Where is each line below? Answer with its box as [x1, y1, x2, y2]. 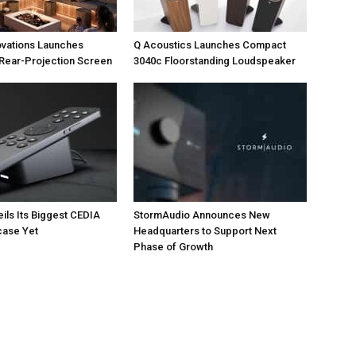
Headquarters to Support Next [133, 224, 277, 237]
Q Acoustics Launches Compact [133, 38, 286, 51]
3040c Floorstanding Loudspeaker [133, 54, 296, 67]
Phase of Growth [133, 240, 213, 253]
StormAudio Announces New [133, 208, 270, 221]
